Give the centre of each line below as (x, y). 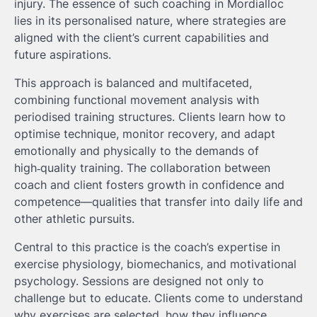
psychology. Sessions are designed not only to (139, 281)
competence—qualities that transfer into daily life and (158, 202)
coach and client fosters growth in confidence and (149, 185)
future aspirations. (63, 55)
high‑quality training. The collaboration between (142, 168)
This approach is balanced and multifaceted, (133, 83)
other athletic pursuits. (74, 219)
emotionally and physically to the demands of (137, 151)
